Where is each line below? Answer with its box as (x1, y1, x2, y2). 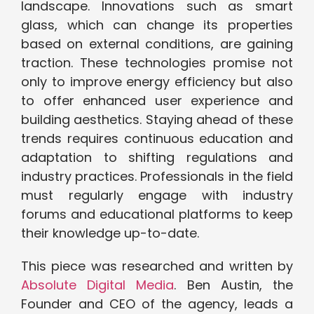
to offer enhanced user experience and (21, 92, 293, 110)
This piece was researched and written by (21, 257, 293, 275)
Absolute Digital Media (21, 276, 175, 294)
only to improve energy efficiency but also (21, 73, 293, 91)
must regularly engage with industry (21, 186, 293, 205)
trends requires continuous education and (21, 130, 293, 148)
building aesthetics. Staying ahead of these (21, 111, 293, 129)
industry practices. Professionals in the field (21, 168, 293, 186)
